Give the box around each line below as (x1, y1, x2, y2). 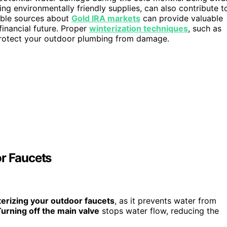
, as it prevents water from (115, 195, 216, 206)
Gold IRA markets (71, 13, 140, 24)
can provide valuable (140, 13, 223, 24)
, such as (188, 23, 221, 34)
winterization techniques (89, 23, 188, 34)
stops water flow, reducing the (99, 205, 219, 216)
